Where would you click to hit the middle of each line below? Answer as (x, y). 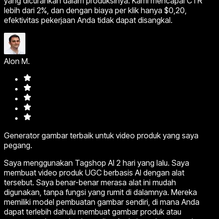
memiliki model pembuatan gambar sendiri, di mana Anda (102, 202)
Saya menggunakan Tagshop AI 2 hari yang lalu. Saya (97, 163)
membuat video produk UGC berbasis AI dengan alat (94, 172)
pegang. (18, 145)
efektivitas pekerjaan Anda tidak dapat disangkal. (88, 20)
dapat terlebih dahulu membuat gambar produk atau (93, 211)
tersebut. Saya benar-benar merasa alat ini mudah (90, 182)
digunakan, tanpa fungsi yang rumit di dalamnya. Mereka (100, 192)
